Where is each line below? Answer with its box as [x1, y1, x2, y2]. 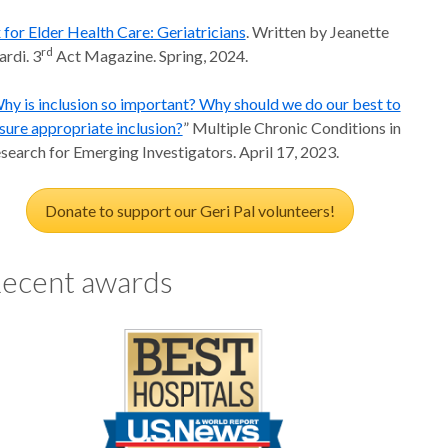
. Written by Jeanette [245, 22, 389, 42]
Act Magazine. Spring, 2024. [52, 46, 248, 66]
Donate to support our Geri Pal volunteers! [45, 201, 336, 221]
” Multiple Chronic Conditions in [182, 118, 401, 138]
